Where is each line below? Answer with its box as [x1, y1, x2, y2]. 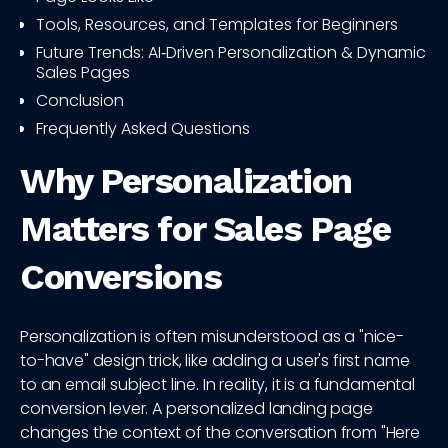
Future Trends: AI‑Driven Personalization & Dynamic [36, 41, 426, 65]
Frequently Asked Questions [36, 117, 250, 141]
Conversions [20, 256, 222, 299]
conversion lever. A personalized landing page [20, 397, 373, 421]
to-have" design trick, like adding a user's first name [20, 349, 410, 373]
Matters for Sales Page [20, 208, 391, 251]
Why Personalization [20, 160, 352, 203]
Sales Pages [36, 61, 130, 85]
